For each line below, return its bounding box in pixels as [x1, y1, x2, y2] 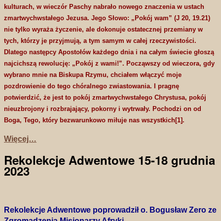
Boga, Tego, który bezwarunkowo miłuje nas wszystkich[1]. [4, 116, 184, 124]
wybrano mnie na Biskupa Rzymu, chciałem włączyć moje [4, 71, 182, 79]
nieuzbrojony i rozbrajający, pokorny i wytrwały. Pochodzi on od [4, 105, 201, 113]
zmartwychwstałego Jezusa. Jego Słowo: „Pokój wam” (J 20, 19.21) [4, 14, 210, 22]
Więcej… [4, 135, 37, 144]
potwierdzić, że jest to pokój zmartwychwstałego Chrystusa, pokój [4, 94, 206, 102]
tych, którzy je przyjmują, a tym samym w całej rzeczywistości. [4, 37, 196, 45]
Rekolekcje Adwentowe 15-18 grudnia [4, 151, 215, 169]
